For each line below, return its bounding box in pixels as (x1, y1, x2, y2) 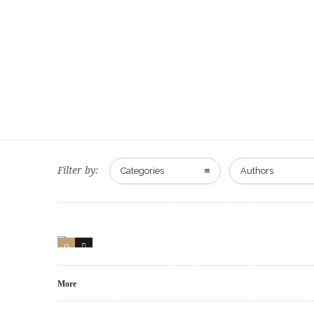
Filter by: (57, 165, 98, 176)
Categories (121, 165, 164, 176)
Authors (240, 165, 273, 176)
